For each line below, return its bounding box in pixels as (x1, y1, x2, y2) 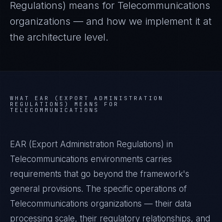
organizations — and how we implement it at (10, 15, 212, 27)
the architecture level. (10, 31, 109, 43)
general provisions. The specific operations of (10, 184, 187, 194)
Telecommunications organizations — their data (10, 199, 191, 209)
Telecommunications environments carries (10, 154, 172, 164)
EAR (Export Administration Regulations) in (10, 139, 173, 149)
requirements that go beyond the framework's (10, 169, 189, 179)
